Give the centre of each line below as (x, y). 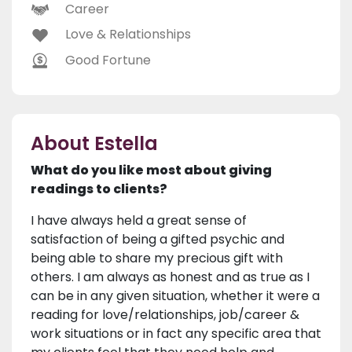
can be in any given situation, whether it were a (175, 296)
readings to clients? (99, 189)
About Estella (94, 144)
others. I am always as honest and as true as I (170, 277)
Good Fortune (108, 60)
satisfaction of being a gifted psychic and (158, 240)
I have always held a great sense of (139, 221)
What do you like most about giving (151, 170)
